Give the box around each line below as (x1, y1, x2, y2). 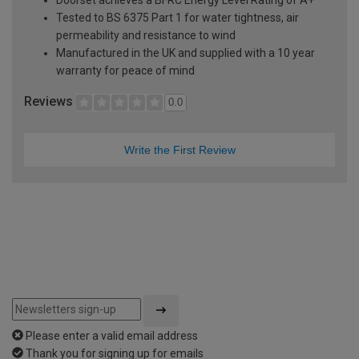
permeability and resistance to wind (56, 28, 236, 42)
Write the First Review (123, 143, 236, 156)
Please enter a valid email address (26, 329, 198, 342)
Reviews (24, 93, 76, 109)
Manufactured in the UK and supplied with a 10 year (56, 46, 315, 59)
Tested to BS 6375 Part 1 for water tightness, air (56, 10, 299, 24)
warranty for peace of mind (56, 63, 195, 77)
